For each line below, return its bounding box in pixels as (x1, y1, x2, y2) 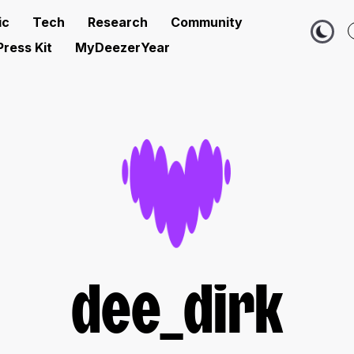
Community (171, 14, 243, 30)
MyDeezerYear (75, 40, 170, 55)
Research (88, 14, 148, 30)
